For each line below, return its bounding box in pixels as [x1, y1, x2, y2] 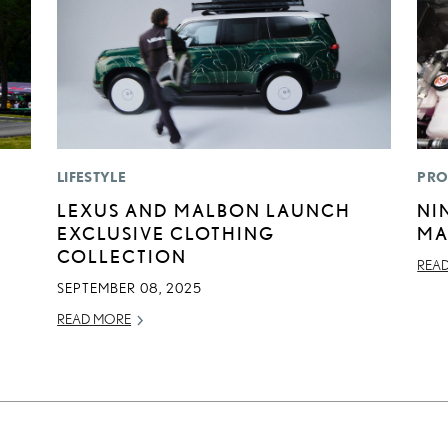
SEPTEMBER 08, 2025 [57, 280, 203, 297]
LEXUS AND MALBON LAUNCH [57, 200, 352, 221]
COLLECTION [57, 246, 188, 267]
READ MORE [57, 311, 132, 328]
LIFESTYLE [57, 169, 126, 186]
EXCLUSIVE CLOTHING [57, 223, 276, 244]
